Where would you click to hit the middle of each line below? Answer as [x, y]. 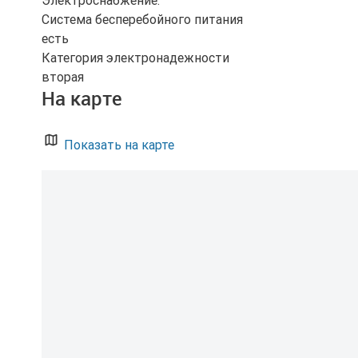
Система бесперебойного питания [142, 20]
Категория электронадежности [135, 58]
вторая [63, 77]
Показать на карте [117, 145]
